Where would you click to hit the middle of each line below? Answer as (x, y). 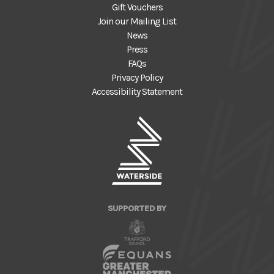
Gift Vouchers (137, 8)
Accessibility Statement (137, 92)
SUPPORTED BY (137, 209)
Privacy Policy (137, 78)
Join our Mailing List (137, 22)
